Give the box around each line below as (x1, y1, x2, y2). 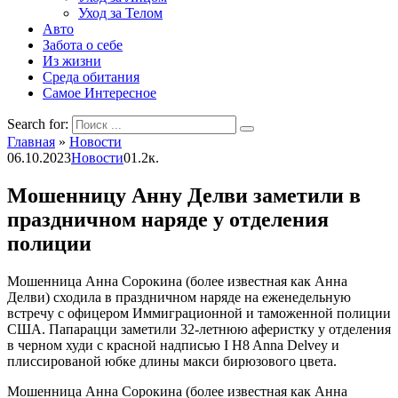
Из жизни (43, 53, 101, 68)
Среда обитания (43, 69, 139, 84)
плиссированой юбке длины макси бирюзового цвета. (7, 353, 337, 369)
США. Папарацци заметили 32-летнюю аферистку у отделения (7, 321, 391, 337)
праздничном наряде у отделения (7, 207, 329, 231)
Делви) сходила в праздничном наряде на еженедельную (7, 289, 351, 305)
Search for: (7, 116, 68, 131)
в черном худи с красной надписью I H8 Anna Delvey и (7, 337, 339, 353)
